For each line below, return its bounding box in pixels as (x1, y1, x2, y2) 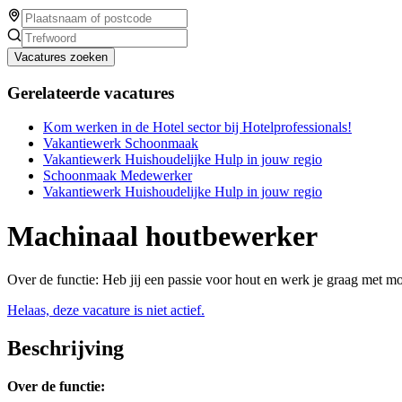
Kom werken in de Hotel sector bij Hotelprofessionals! (43, 119, 352, 135)
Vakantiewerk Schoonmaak (43, 135, 198, 152)
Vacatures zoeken (14, 49, 108, 64)
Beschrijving (7, 336, 124, 361)
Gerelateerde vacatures (7, 83, 174, 102)
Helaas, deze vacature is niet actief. (7, 302, 205, 319)
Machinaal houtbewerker (7, 219, 318, 252)
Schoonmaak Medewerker (43, 168, 192, 184)
